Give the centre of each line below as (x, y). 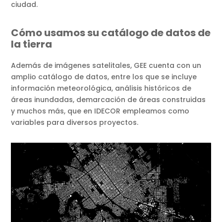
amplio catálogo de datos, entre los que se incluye (104, 77)
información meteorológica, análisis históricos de (101, 88)
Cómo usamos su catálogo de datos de (111, 33)
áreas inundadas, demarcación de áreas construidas (109, 100)
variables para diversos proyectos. (75, 123)
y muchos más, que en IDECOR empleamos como (100, 111)
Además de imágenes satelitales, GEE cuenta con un (106, 66)
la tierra (32, 44)
